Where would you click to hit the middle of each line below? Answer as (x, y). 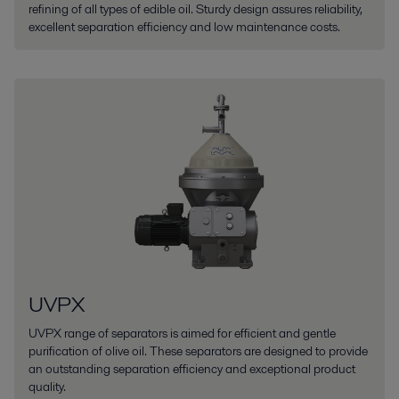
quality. (47, 386)
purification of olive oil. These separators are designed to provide (198, 350)
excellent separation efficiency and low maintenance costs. (184, 26)
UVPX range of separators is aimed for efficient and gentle (182, 333)
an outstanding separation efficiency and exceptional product (192, 368)
